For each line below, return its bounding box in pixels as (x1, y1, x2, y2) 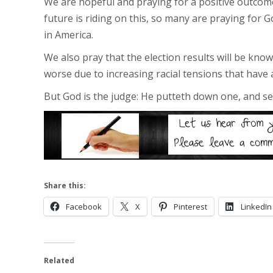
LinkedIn (241, 201, 272, 212)
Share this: (44, 180, 86, 191)
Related (44, 255, 74, 266)
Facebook (66, 201, 102, 212)
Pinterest (174, 201, 207, 212)
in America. (44, 28, 93, 41)
